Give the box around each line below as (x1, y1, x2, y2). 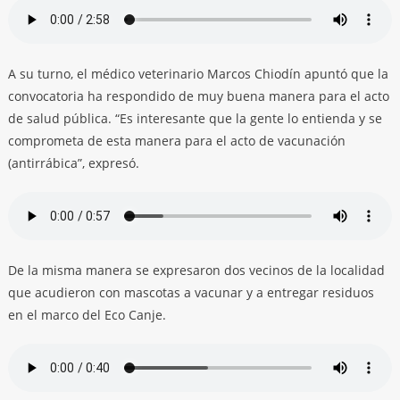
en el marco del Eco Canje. (7, 306, 166, 324)
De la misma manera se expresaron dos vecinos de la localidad (7, 262, 385, 279)
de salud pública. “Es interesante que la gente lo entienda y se (7, 110, 382, 128)
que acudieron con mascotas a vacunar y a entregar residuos (7, 284, 374, 302)
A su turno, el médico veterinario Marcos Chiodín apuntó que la (7, 65, 388, 83)
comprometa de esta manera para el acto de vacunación (7, 132, 346, 150)
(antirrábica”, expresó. (7, 154, 139, 172)
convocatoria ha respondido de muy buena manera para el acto (7, 87, 389, 105)
